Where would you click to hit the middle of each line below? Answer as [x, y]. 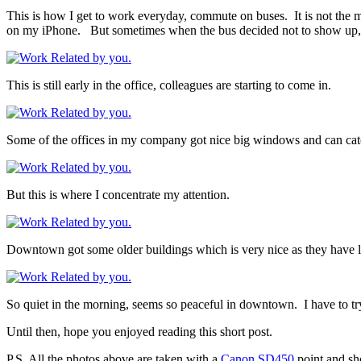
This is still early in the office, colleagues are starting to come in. [169, 85]
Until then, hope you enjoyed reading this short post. [139, 331]
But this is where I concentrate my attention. [118, 194]
